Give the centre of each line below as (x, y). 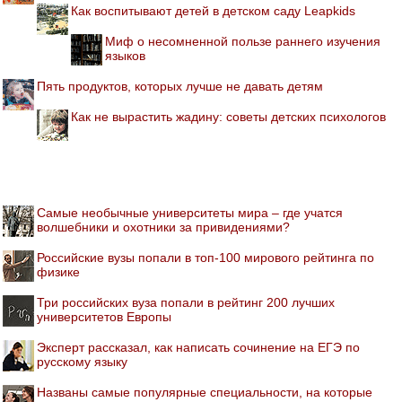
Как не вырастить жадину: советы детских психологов (228, 116)
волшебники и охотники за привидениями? (163, 227)
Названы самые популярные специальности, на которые (205, 392)
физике (58, 271)
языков (125, 55)
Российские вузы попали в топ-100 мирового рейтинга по (205, 257)
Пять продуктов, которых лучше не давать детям (180, 86)
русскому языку (82, 361)
